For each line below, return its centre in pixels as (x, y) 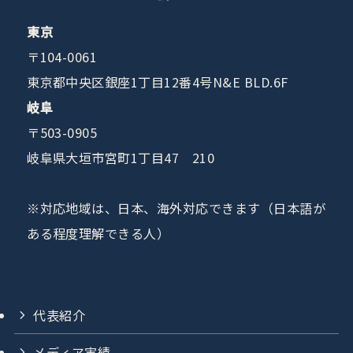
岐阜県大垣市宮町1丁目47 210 (121, 158)
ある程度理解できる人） (98, 234)
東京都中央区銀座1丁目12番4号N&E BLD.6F (164, 82)
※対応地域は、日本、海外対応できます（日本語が (176, 208)
